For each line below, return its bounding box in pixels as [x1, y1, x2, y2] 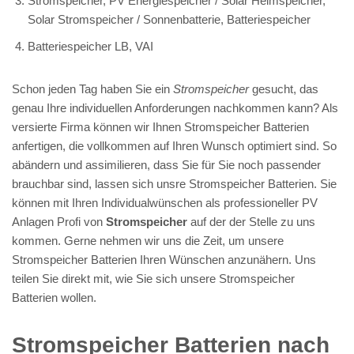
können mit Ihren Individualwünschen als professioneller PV [12, 195, 318, 209]
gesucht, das [249, 81, 318, 96]
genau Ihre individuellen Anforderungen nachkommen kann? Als [12, 100, 338, 115]
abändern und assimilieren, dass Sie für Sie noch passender [12, 157, 321, 171]
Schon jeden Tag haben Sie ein [12, 81, 173, 96]
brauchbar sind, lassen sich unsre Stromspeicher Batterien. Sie [12, 176, 337, 190]
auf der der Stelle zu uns [187, 214, 315, 228]
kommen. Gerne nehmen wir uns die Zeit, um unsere [12, 233, 284, 247]
